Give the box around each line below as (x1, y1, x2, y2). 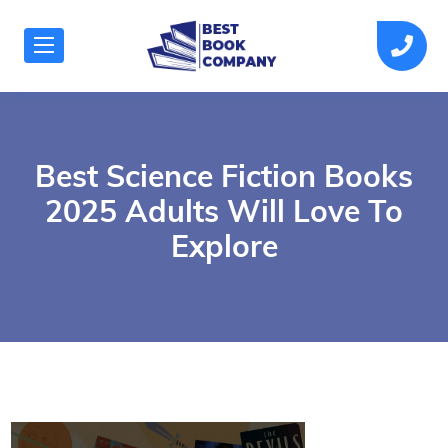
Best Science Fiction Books (35, 157, 413, 196)
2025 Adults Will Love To (45, 192, 403, 231)
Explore (170, 227, 278, 266)
